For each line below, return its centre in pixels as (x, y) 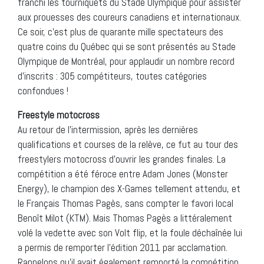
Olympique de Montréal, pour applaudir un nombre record (126, 62)
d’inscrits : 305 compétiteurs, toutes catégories (112, 76)
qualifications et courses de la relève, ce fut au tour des (128, 145)
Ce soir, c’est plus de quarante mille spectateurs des (121, 32)
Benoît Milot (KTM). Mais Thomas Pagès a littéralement (125, 218)
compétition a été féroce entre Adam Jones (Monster (123, 174)
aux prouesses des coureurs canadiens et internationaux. (129, 17)
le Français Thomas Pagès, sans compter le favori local (126, 204)
